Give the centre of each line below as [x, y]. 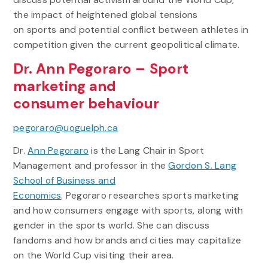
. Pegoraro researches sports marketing [150, 195]
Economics [37, 195]
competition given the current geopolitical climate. [127, 45]
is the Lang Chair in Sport [147, 150]
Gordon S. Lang [202, 165]
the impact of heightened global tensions [105, 15]
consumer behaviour [88, 103]
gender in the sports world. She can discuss [111, 225]
